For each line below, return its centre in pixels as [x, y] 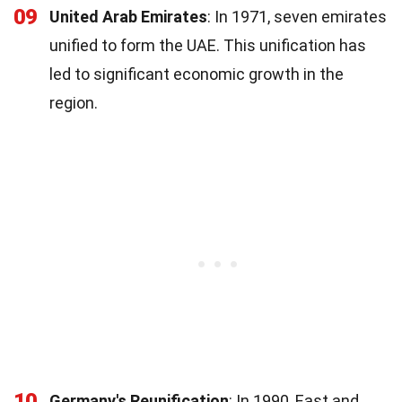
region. [74, 102]
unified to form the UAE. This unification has [208, 45]
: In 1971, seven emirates [297, 16]
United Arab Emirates [128, 16]
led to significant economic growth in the [197, 74]
